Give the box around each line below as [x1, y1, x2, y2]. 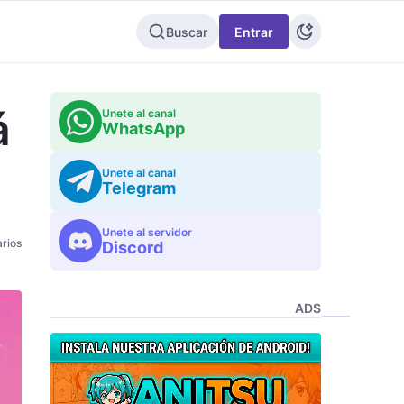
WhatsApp [102, 119, 185, 138]
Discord [102, 238, 163, 257]
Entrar [234, 23, 273, 40]
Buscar [166, 23, 207, 40]
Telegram [102, 179, 176, 197]
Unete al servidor [102, 225, 192, 239]
